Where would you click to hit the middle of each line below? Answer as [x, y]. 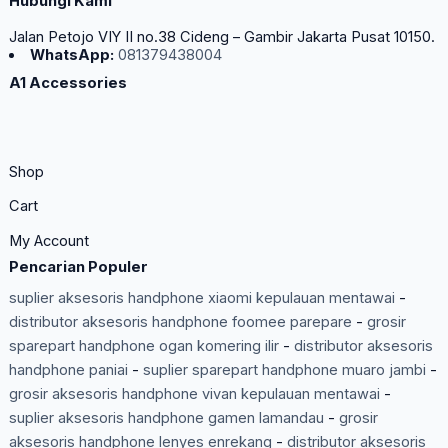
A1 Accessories [67, 83]
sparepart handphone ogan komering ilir [143, 346]
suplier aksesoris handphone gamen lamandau [166, 418]
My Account [48, 240]
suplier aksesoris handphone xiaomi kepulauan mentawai [201, 298]
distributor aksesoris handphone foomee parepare [180, 322]
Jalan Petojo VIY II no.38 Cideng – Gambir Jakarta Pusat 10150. [221, 37]
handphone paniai [68, 370]
